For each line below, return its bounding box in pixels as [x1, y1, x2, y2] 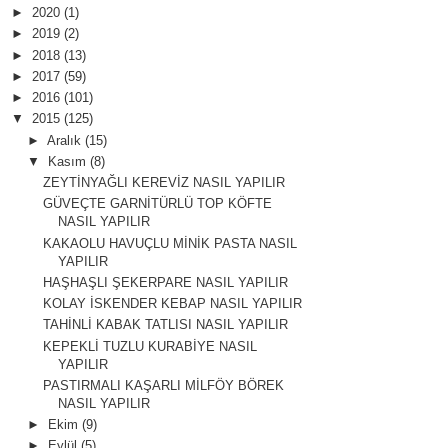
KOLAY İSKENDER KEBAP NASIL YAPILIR [43, 296, 303, 312]
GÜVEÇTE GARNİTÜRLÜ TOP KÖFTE [43, 196, 273, 212]
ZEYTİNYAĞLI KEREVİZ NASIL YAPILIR [43, 175, 286, 191]
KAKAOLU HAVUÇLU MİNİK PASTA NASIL [43, 235, 298, 251]
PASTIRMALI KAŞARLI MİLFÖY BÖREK [43, 377, 285, 393]
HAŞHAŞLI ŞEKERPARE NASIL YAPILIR [43, 274, 289, 290]
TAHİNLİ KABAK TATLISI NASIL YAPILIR [43, 317, 289, 333]
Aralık [46, 132, 85, 148]
